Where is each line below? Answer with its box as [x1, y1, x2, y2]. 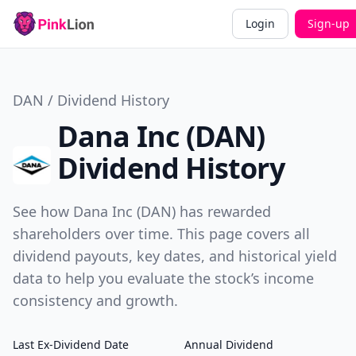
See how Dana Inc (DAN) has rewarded [13, 202, 271, 221]
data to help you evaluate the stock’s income [13, 269, 314, 288]
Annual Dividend [184, 337, 273, 352]
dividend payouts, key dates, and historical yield [13, 246, 337, 265]
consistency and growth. [13, 291, 178, 310]
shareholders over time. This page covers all [13, 224, 310, 243]
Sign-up [308, 16, 350, 31]
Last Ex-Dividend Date [13, 337, 129, 352]
